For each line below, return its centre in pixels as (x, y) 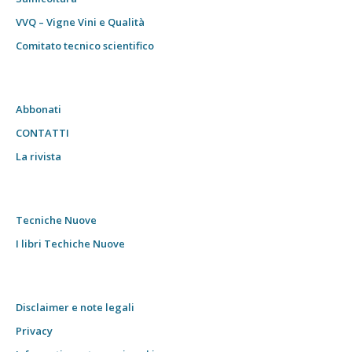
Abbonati (38, 110)
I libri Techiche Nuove (70, 244)
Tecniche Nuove (56, 220)
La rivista (38, 157)
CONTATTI (42, 133)
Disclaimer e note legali (75, 308)
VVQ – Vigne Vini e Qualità (80, 22)
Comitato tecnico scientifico (85, 46)
